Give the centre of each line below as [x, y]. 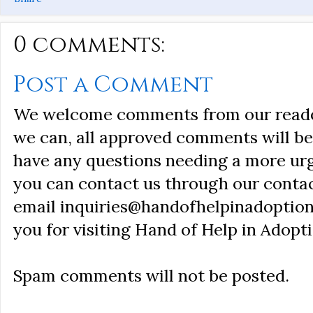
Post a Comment [113, 85]
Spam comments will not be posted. [151, 276]
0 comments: [89, 45]
